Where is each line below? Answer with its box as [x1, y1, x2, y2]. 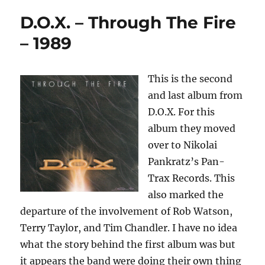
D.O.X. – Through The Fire [20, 12, 237, 33]
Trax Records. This [148, 172, 235, 185]
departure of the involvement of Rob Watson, [20, 205, 233, 218]
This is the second [148, 73, 233, 85]
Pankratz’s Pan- [148, 156, 225, 168]
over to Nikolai [148, 139, 218, 151]
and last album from [148, 89, 243, 102]
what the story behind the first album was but [20, 238, 236, 251]
